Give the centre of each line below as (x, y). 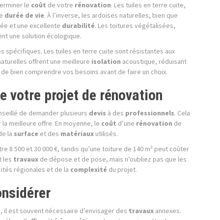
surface (26, 134)
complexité (89, 170)
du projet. (122, 170)
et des (49, 134)
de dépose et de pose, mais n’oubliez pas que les (112, 159)
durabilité (78, 26)
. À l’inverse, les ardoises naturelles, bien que (111, 15)
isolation (106, 62)
